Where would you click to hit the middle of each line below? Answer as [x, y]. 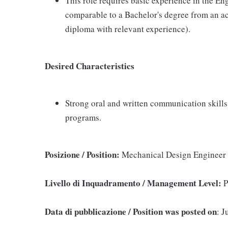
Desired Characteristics [90, 66]
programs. [83, 117]
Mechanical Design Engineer [174, 154]
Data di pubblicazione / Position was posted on [131, 211]
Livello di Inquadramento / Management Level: [134, 183]
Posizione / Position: [83, 154]
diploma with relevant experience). [128, 29]
